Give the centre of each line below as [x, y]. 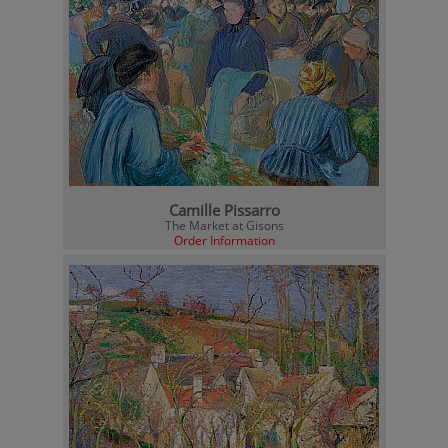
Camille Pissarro [224, 210]
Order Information [224, 240]
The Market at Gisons [224, 225]
